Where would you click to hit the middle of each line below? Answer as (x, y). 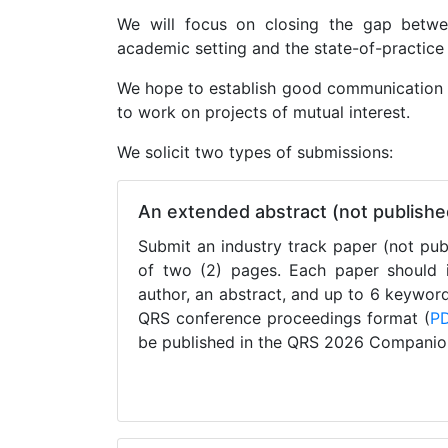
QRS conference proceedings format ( (284, 317)
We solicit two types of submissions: (255, 151)
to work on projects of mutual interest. (263, 111)
